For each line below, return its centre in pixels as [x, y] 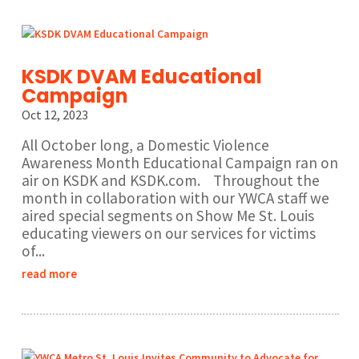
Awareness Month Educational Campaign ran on [179, 163]
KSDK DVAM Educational [141, 77]
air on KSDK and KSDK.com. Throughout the [170, 181]
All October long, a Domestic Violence [145, 145]
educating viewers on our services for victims [168, 234]
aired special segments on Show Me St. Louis [167, 216]
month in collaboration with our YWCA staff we [175, 198]
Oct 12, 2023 [54, 115]
